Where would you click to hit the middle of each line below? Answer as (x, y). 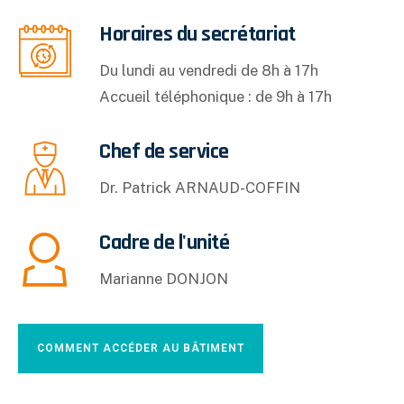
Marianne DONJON (164, 278)
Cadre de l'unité (164, 242)
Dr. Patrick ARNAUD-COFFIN (200, 187)
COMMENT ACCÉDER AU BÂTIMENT (141, 348)
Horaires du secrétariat (197, 34)
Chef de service (164, 151)
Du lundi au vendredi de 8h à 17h (209, 70)
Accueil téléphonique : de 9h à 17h (216, 96)
